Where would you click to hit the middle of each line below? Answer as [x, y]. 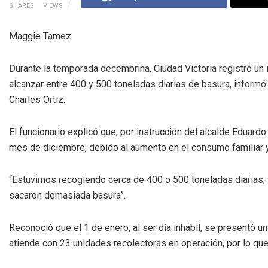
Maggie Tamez [40, 36]
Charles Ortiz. [37, 99]
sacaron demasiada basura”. [67, 195]
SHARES [22, 5]
